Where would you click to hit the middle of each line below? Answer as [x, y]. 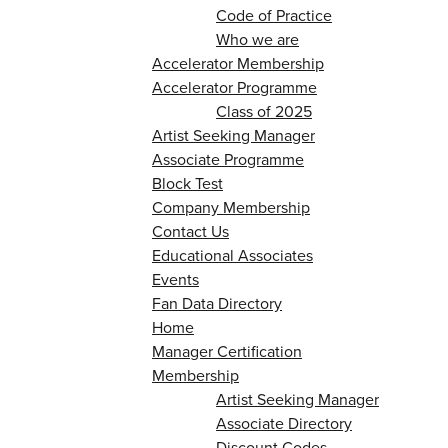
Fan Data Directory [217, 303]
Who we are [257, 39]
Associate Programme [228, 159]
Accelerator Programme [234, 87]
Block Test [187, 183]
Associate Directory [284, 423]
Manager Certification [227, 351]
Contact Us [190, 231]
